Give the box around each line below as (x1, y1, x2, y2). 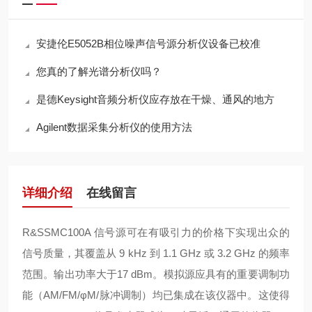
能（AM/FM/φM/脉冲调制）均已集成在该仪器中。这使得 (22, 289, 290, 301)
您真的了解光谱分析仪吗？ (36, 65, 162, 77)
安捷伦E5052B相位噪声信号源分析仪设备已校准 (36, 38, 260, 49)
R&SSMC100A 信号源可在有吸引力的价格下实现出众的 (22, 226, 290, 238)
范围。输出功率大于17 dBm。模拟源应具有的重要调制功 (22, 268, 290, 280)
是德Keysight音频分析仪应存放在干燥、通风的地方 (36, 93, 274, 105)
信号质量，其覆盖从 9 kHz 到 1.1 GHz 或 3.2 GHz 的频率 (22, 247, 290, 259)
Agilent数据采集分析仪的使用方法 (36, 121, 192, 133)
